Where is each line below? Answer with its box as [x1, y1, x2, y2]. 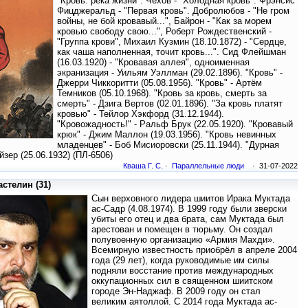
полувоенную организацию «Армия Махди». [91, 234, 275, 245]
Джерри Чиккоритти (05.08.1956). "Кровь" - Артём [57, 78, 262, 89]
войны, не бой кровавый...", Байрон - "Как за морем [57, 16, 272, 27]
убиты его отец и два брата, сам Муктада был [91, 214, 284, 225]
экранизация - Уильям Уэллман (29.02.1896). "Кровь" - [57, 67, 283, 78]
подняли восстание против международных [91, 265, 274, 276]
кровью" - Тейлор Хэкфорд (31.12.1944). [57, 109, 224, 120]
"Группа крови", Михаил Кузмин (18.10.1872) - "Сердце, [57, 36, 287, 47]
